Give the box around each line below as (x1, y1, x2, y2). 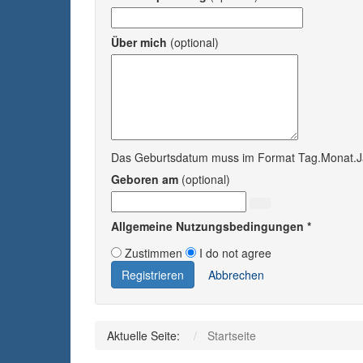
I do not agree (199, 245, 271, 261)
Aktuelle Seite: (107, 327, 186, 344)
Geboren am (111, 171, 178, 187)
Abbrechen (208, 267, 264, 283)
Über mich (111, 34, 167, 50)
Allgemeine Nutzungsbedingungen (111, 218, 304, 234)
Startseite (207, 327, 256, 344)
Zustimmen (125, 245, 182, 261)
